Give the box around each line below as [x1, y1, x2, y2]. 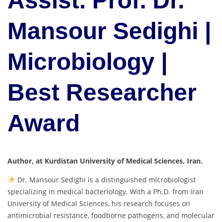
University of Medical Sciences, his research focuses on [7, 198, 190, 208]
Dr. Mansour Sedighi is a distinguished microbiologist [15, 174, 196, 184]
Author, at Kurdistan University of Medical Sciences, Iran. [7, 156, 203, 166]
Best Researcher [7, 79, 197, 106]
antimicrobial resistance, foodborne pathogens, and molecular [7, 210, 215, 220]
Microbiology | [7, 49, 167, 75]
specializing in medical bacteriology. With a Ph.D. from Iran [7, 186, 204, 196]
